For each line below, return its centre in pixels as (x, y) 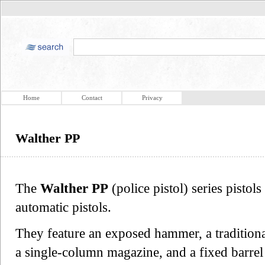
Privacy (152, 98)
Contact (92, 98)
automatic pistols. (63, 207)
